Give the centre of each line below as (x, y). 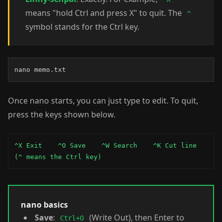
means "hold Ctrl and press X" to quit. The (105, 13)
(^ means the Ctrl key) (58, 157)
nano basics (44, 205)
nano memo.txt (40, 70)
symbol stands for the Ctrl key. (82, 27)
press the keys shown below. (62, 114)
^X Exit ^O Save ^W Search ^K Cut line (106, 145)
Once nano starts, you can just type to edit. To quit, (103, 101)
